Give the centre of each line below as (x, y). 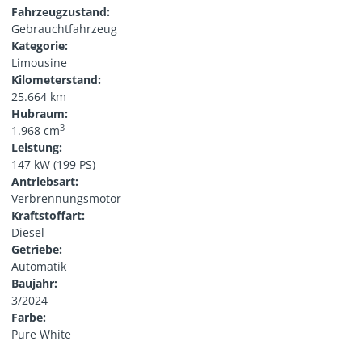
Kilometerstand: (57, 80)
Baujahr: (35, 284)
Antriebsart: (45, 182)
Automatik (39, 267)
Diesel (28, 233)
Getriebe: (37, 250)
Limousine (40, 63)
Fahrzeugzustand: (61, 12)
